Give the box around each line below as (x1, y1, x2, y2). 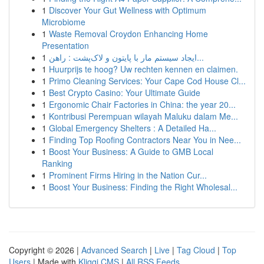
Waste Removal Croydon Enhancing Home (49, 28, 208, 39)
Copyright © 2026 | (9, 244, 81, 256)
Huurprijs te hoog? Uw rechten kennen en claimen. (49, 63, 238, 75)
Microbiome (42, 16, 85, 28)
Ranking (42, 157, 72, 169)
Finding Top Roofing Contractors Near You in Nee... (49, 134, 241, 146)
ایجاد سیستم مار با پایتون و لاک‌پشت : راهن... (197, 51, 204, 63)
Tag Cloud (177, 244, 215, 256)
